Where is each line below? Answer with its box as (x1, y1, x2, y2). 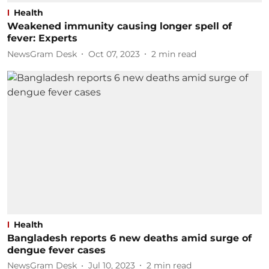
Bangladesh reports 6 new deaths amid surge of (7, 232, 252, 244)
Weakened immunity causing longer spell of (7, 20, 232, 32)
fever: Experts (7, 32, 77, 44)
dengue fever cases (7, 244, 106, 256)
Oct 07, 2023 (88, 48, 140, 59)
